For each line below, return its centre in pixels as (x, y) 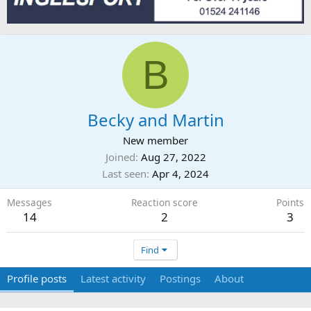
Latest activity (113, 278)
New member (155, 140)
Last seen (124, 173)
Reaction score (164, 202)
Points (290, 202)
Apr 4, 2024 (180, 173)
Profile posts (37, 278)
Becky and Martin (155, 119)
